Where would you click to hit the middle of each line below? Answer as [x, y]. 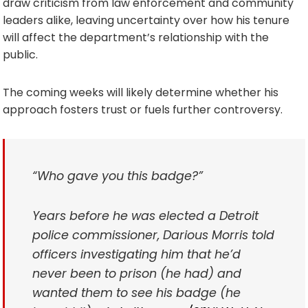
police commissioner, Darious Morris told [153, 235]
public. [20, 54]
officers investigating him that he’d [136, 254]
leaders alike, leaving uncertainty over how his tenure [146, 20]
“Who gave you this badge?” [118, 176]
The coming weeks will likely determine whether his [141, 92]
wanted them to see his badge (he [136, 293]
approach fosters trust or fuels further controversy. [143, 109]
